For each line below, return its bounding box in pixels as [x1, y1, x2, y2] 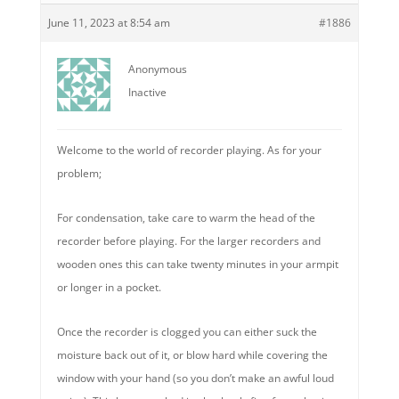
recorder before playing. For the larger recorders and [56, 233, 321, 248]
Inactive [127, 85, 167, 100]
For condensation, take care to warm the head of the [56, 210, 315, 225]
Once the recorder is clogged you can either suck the [56, 324, 317, 339]
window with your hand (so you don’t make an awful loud [56, 370, 334, 386]
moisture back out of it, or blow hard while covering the [56, 347, 328, 362]
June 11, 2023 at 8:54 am [47, 15, 170, 30]
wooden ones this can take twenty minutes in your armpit [56, 256, 338, 272]
